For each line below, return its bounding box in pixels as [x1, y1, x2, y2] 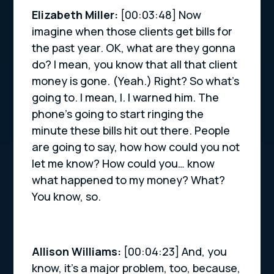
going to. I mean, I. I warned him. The [32, 90, 220, 105]
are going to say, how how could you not [32, 139, 240, 155]
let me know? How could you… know [32, 156, 215, 171]
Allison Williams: [32, 244, 124, 259]
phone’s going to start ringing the [32, 106, 204, 122]
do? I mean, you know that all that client [32, 57, 238, 72]
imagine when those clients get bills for [32, 24, 233, 39]
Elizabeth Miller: [32, 7, 121, 23]
